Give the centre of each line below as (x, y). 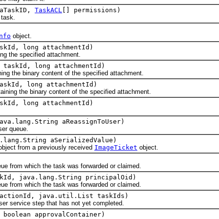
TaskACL (48, 10)
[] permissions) (91, 10)
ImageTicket (116, 148)
